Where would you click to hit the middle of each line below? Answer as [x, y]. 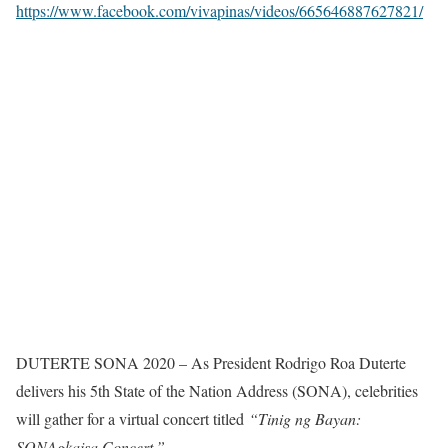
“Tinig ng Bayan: [305, 419]
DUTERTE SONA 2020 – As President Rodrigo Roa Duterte [211, 363]
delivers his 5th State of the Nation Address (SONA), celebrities [217, 391]
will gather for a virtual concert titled [132, 419]
